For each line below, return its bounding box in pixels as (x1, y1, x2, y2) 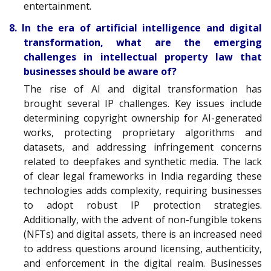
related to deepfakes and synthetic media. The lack (24, 155, 262, 169)
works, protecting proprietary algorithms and (24, 126, 262, 140)
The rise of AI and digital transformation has (24, 82, 262, 96)
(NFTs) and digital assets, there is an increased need (24, 227, 262, 241)
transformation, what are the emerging (24, 36, 262, 50)
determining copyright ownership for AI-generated (24, 111, 262, 125)
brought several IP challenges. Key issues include (24, 97, 262, 111)
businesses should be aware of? (24, 65, 177, 79)
